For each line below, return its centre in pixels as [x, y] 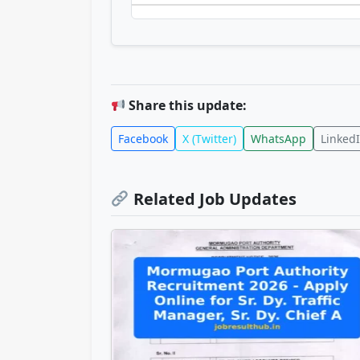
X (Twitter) [209, 139]
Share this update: [186, 106]
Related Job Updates [213, 199]
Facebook [143, 139]
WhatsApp [278, 139]
